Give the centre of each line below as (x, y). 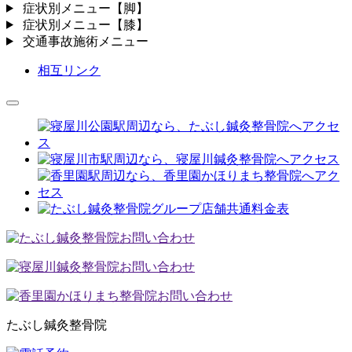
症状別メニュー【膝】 (84, 24)
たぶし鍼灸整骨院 (57, 324)
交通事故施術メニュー (84, 41)
